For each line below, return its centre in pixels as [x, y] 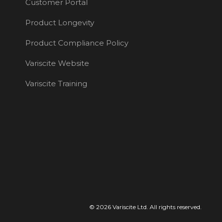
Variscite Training [56, 83]
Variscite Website [57, 63]
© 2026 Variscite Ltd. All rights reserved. [145, 207]
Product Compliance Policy [77, 43]
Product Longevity [59, 22]
